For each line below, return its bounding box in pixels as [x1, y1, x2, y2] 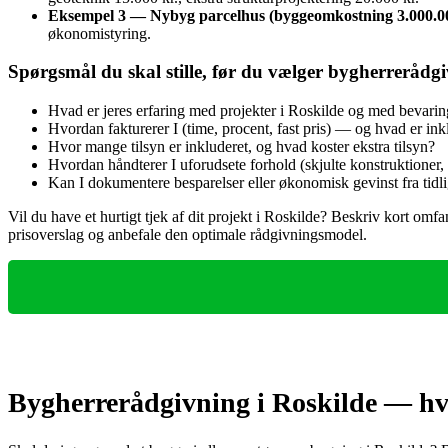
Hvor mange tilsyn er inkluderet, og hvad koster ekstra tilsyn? [48, 138, 435, 156]
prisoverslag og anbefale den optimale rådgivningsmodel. [8, 226, 367, 244]
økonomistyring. [48, 24, 151, 42]
